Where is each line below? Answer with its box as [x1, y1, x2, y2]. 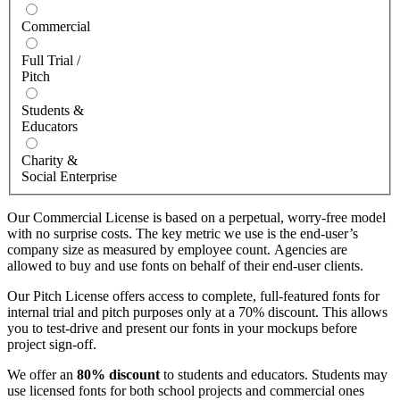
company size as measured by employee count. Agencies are [7, 242, 347, 258]
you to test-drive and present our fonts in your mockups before [7, 321, 357, 337]
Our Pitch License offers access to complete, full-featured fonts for [7, 288, 379, 304]
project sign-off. [7, 337, 96, 353]
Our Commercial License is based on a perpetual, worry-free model [7, 210, 386, 226]
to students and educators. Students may [160, 367, 387, 383]
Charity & [21, 153, 78, 169]
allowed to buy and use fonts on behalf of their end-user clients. [7, 258, 363, 274]
